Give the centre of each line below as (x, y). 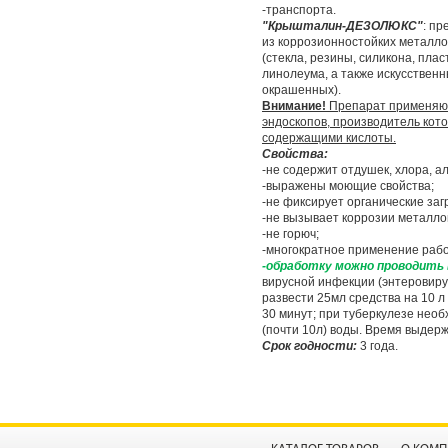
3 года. (377, 346)
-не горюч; (290, 234)
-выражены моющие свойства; (348, 186)
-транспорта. (299, 10)
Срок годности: (309, 346)
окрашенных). (301, 90)
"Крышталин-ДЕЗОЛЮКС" (342, 26)
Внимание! (295, 106)
